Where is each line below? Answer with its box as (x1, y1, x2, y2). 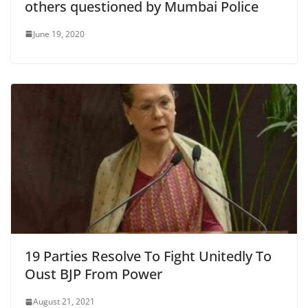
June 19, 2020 (33, 27, 85, 40)
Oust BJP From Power (25, 265, 162, 284)
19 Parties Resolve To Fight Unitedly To (25, 247, 272, 266)
